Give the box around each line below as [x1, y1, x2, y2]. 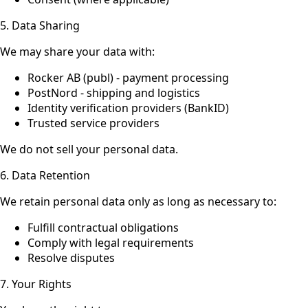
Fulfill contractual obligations [27, 219, 179, 235]
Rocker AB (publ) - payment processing [27, 69, 229, 85]
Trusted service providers [27, 115, 159, 131]
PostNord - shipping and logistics [27, 85, 200, 100]
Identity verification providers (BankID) [27, 100, 229, 115]
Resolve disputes [27, 250, 115, 265]
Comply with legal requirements [27, 234, 194, 250]
